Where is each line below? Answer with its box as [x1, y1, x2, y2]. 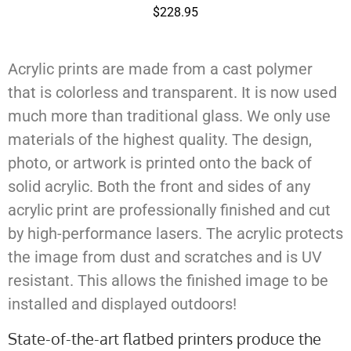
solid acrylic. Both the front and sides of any [8, 176, 310, 196]
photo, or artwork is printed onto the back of [8, 153, 312, 172]
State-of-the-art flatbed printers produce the [8, 328, 321, 349]
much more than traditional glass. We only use [8, 106, 331, 125]
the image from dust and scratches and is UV [8, 247, 322, 266]
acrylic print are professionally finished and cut [8, 200, 331, 219]
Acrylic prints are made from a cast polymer [8, 59, 313, 78]
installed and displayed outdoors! [8, 294, 237, 313]
